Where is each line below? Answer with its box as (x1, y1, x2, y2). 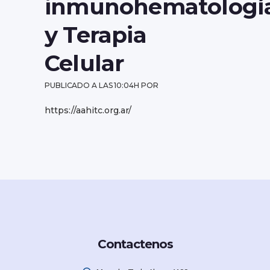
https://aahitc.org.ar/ (45, 105, 131, 116)
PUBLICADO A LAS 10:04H (45, 81, 139, 90)
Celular (45, 49, 124, 77)
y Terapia (45, 21, 146, 48)
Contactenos (97, 237, 173, 251)
